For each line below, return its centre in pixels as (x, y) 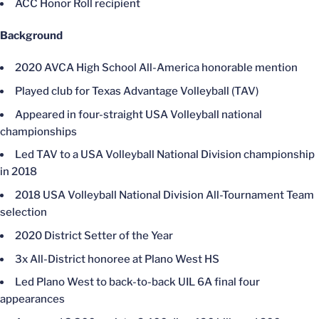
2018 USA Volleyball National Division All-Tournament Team (164, 195)
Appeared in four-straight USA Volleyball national (138, 114)
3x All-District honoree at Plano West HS (117, 259)
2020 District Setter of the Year (94, 235)
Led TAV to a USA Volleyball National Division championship (165, 155)
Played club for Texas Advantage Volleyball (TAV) (137, 91)
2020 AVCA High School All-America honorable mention (156, 68)
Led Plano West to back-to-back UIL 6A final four (137, 282)
